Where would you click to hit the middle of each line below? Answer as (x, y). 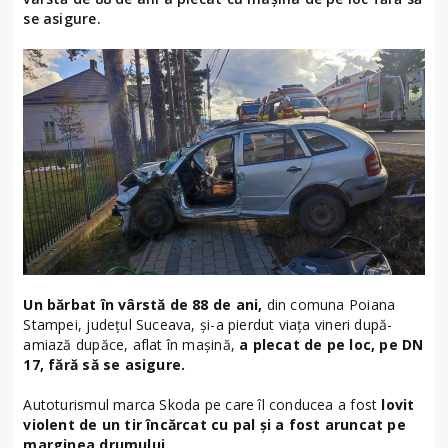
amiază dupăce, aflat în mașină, (131, 345)
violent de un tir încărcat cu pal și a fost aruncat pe (214, 425)
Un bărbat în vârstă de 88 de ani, (145, 305)
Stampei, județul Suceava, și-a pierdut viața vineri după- (208, 325)
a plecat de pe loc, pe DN (331, 345)
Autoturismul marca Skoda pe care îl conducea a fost (202, 405)
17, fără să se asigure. (104, 365)
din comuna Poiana (331, 305)
